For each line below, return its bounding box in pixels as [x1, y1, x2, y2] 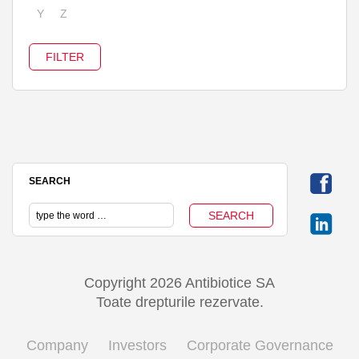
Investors [107, 337, 167, 354]
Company [26, 337, 88, 354]
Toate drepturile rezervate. [95, 294, 264, 311]
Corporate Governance [186, 337, 333, 354]
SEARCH [29, 175, 71, 187]
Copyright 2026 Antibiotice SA [84, 275, 275, 292]
